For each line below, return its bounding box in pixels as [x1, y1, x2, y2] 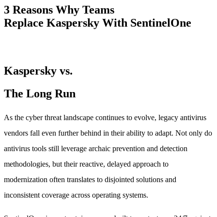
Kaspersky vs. [4, 64, 73, 77]
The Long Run [4, 87, 76, 100]
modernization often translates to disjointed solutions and [4, 175, 176, 184]
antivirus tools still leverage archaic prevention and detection [4, 144, 187, 153]
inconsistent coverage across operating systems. [4, 190, 148, 199]
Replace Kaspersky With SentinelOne [4, 16, 191, 30]
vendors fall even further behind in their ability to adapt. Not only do [4, 128, 212, 137]
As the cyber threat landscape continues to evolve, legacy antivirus [4, 113, 206, 122]
